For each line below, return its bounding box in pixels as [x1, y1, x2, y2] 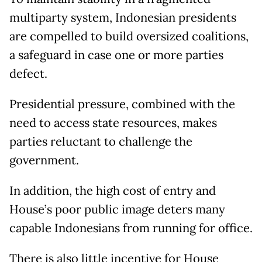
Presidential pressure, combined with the [9, 96, 235, 112]
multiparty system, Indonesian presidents [9, 10, 236, 26]
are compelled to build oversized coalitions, [9, 29, 249, 44]
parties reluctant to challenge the [9, 134, 192, 150]
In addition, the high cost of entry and [9, 183, 216, 199]
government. [9, 153, 79, 168]
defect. [9, 66, 47, 82]
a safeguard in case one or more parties [9, 47, 223, 63]
